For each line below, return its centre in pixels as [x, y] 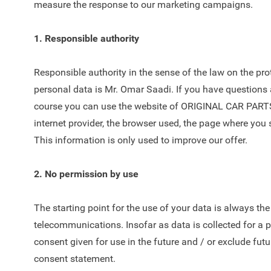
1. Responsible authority [87, 38]
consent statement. [75, 259]
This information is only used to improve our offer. [142, 140]
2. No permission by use [86, 174]
